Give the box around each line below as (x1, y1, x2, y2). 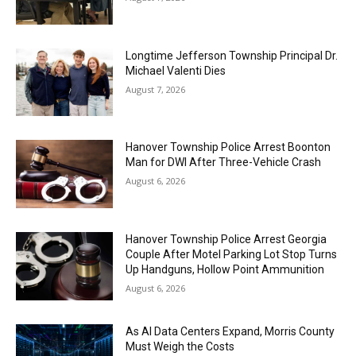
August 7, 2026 (126, 83, 186, 95)
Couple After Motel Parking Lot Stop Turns (126, 247, 338, 261)
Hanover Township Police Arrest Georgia (126, 232, 327, 246)
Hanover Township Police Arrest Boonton (126, 141, 331, 154)
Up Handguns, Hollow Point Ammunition (126, 262, 325, 276)
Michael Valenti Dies (126, 64, 226, 77)
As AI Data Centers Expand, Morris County (126, 324, 335, 338)
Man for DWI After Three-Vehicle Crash (126, 156, 322, 169)
